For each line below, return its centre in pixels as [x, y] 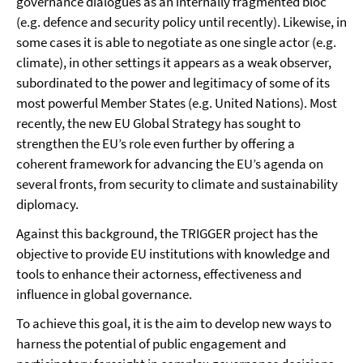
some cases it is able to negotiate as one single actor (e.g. [176, 43]
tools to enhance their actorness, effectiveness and [159, 274]
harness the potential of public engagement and [151, 344]
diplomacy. [47, 205]
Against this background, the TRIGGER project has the [167, 234]
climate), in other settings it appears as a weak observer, [174, 63]
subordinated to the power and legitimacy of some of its [173, 83]
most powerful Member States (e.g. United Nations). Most [177, 103]
